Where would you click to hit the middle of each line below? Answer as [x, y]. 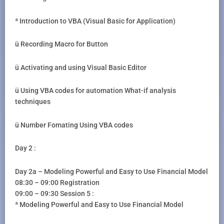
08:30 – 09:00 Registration [57, 182]
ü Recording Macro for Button [61, 44]
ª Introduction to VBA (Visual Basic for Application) [95, 21]
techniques [33, 102]
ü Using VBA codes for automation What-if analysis [95, 91]
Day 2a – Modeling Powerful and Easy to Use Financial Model [111, 171]
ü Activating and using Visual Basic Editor [81, 67]
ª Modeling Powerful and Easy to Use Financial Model [99, 204]
